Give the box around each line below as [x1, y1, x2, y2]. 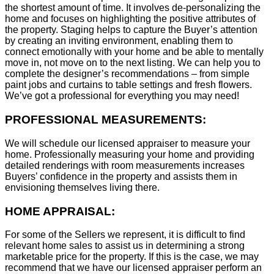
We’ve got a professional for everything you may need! [5, 91, 239, 102]
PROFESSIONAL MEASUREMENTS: [5, 113, 206, 127]
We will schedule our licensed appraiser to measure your [5, 138, 250, 149]
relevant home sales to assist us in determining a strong [5, 240, 245, 251]
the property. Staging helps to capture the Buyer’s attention [5, 24, 257, 35]
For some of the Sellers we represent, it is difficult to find [5, 229, 245, 240]
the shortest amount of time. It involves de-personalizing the [5, 2, 261, 13]
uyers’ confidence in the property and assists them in [12, 171, 237, 182]
